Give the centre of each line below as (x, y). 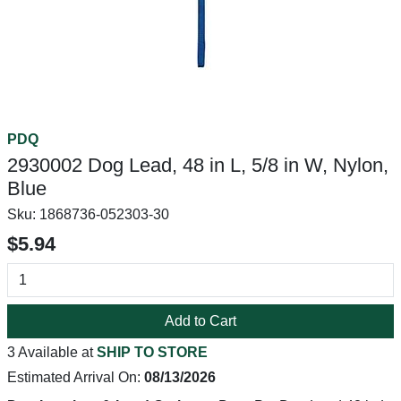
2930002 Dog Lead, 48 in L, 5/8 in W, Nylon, (198, 165)
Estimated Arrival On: (76, 377)
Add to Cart (200, 321)
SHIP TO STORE (152, 352)
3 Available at (52, 352)
